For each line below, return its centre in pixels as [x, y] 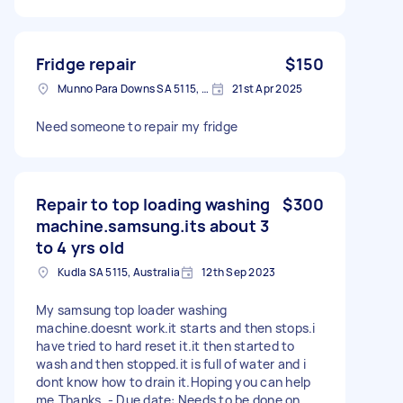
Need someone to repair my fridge [137, 126]
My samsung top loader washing [132, 309]
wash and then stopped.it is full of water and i [171, 363]
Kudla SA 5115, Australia [119, 272]
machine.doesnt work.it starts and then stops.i [176, 327]
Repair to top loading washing [153, 204]
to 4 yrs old [80, 247]
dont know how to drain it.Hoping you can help [174, 381]
